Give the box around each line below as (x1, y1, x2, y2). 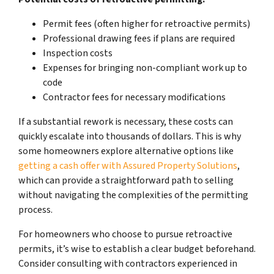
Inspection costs (43, 46, 113, 60)
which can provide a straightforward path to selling (18, 173, 234, 187)
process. (18, 202, 53, 217)
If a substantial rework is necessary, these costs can (18, 114, 233, 128)
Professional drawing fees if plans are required (43, 31, 235, 45)
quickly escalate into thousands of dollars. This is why (18, 129, 241, 143)
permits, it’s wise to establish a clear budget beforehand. (18, 242, 256, 256)
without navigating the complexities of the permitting (18, 188, 248, 202)
